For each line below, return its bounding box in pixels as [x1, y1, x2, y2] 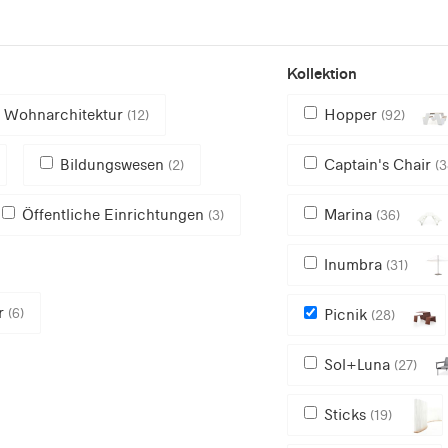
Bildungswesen [60, 154, 168, 174]
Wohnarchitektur [4, 104, 127, 124]
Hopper [323, 104, 381, 124]
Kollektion [286, 63, 357, 83]
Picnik [323, 304, 371, 324]
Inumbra [323, 254, 386, 274]
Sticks [323, 404, 370, 424]
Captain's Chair [323, 154, 435, 174]
